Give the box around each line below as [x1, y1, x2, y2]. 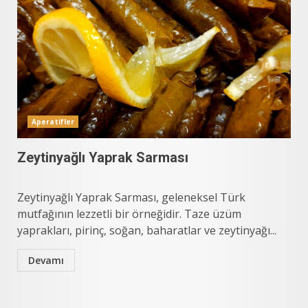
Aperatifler [32, 117, 75, 126]
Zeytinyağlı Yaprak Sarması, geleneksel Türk [17, 190, 245, 205]
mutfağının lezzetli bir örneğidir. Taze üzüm [17, 206, 241, 221]
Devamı [28, 254, 64, 267]
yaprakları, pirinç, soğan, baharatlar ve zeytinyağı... [17, 223, 276, 238]
